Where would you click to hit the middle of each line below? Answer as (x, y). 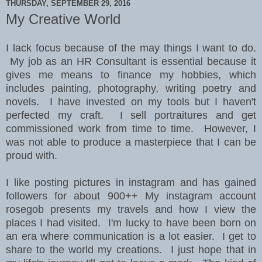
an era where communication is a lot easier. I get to (131, 237)
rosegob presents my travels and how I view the (131, 210)
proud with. (32, 156)
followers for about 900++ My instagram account (131, 196)
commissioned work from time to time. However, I (131, 129)
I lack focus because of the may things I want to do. (131, 48)
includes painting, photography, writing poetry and (131, 89)
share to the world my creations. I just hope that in (131, 250)
